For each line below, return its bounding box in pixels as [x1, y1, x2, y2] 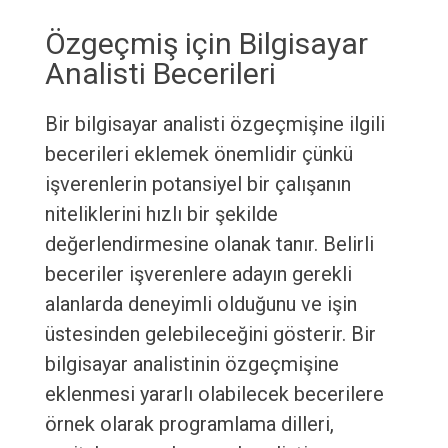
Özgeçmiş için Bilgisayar [44, 26, 368, 62]
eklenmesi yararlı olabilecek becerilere [44, 382, 384, 407]
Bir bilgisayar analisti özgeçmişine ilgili [44, 112, 385, 137]
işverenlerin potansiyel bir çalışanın [44, 172, 351, 197]
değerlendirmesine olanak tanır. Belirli [44, 232, 374, 257]
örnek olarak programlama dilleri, [44, 412, 334, 437]
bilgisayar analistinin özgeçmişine [44, 352, 339, 377]
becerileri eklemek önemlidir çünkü [44, 142, 353, 167]
